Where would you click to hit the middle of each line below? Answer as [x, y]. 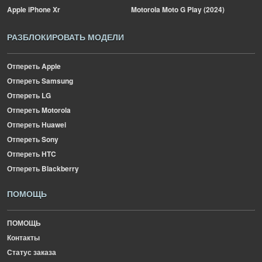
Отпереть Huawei [37, 125]
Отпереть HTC [32, 154]
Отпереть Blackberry [43, 168]
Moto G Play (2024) [192, 9]
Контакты [23, 237]
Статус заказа [32, 252]
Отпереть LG [29, 95]
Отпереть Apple [34, 66]
